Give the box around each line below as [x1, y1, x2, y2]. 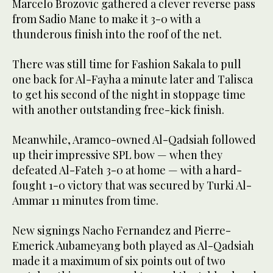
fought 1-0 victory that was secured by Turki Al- [12, 177, 252, 193]
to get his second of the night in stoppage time [12, 87, 246, 102]
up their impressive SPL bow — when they [12, 147, 222, 162]
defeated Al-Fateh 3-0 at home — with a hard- [12, 162, 242, 177]
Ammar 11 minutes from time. [12, 193, 158, 208]
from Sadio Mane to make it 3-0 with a [12, 11, 200, 26]
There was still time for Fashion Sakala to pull [12, 56, 241, 71]
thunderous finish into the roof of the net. [12, 26, 222, 41]
